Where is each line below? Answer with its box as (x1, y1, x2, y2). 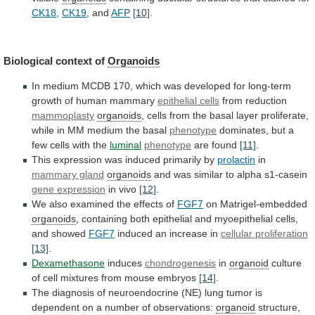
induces (105, 257, 145, 269)
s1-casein (264, 169, 307, 181)
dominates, (219, 124, 269, 136)
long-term (248, 80, 291, 92)
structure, (258, 302, 300, 314)
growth (32, 95, 62, 107)
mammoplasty (32, 110, 94, 122)
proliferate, (261, 110, 309, 122)
